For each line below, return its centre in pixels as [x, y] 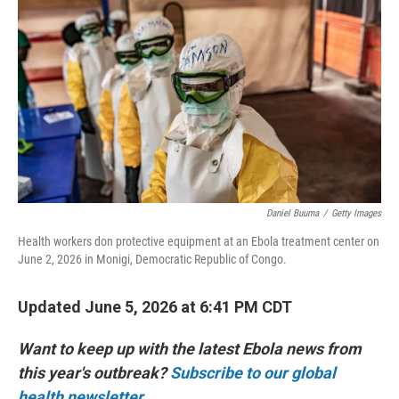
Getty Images [356, 213]
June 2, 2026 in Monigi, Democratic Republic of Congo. [152, 259]
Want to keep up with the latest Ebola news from [190, 349]
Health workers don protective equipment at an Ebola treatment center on [199, 241]
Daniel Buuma [293, 213]
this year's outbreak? [94, 373]
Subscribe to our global [253, 373]
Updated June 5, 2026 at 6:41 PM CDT [155, 307]
